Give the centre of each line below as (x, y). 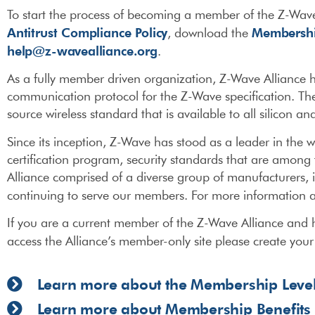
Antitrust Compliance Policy (88, 32)
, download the (210, 33)
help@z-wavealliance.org (82, 50)
